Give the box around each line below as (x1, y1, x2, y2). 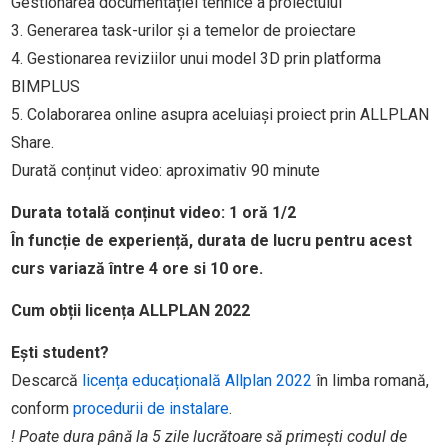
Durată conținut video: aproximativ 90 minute (10, 161, 320, 181)
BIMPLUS (10, 77, 80, 97)
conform (10, 399, 73, 419)
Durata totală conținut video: (10, 203, 225, 223)
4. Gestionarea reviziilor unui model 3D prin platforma (10, 49, 381, 69)
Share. (10, 133, 54, 153)
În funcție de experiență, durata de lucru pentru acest (10, 231, 412, 251)
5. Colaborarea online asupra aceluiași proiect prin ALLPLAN (10, 105, 429, 125)
